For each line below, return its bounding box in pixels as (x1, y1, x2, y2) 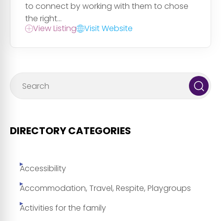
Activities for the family (20, 202, 106, 214)
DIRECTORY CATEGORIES (10, 124, 131, 138)
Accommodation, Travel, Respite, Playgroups (20, 183, 191, 194)
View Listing (33, 23, 76, 35)
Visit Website (84, 23, 133, 35)
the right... (25, 13, 62, 25)
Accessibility (20, 163, 66, 175)
